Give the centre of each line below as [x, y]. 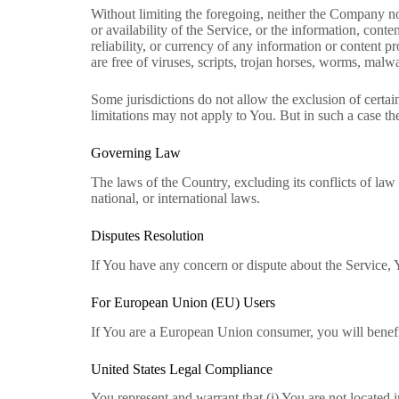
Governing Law [136, 153]
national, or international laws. [175, 198]
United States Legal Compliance [182, 369]
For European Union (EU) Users [183, 302]
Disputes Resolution [147, 235]
